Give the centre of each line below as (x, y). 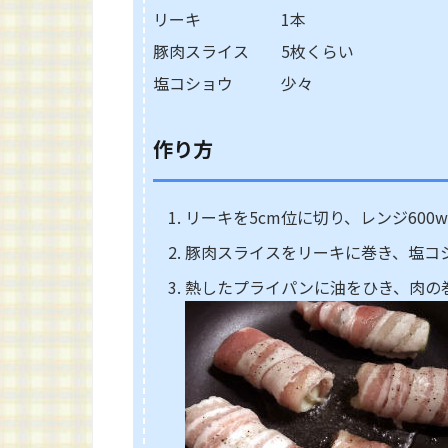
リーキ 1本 (229, 19)
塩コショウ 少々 (233, 83)
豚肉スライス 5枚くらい (253, 51)
